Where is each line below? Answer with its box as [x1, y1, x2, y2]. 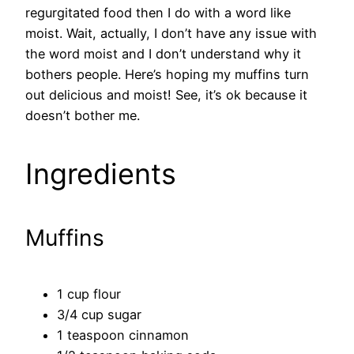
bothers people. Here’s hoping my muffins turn [25, 66, 309, 82]
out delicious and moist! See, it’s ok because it [25, 86, 307, 103]
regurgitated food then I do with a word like [25, 4, 291, 21]
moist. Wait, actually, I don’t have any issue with [25, 24, 317, 41]
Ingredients [25, 156, 176, 191]
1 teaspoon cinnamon [57, 326, 189, 343]
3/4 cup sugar [57, 306, 141, 322]
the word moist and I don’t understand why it [25, 45, 301, 62]
